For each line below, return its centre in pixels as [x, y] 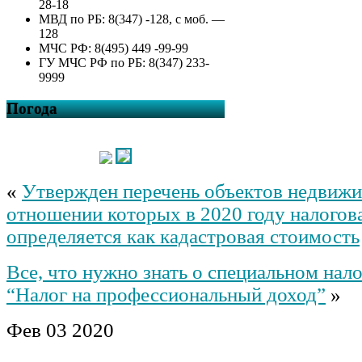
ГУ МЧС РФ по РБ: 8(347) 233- [124, 63]
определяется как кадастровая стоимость [183, 236]
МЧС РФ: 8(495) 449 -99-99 [114, 48]
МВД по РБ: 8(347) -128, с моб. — [132, 19]
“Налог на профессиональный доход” [166, 294]
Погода [32, 109]
